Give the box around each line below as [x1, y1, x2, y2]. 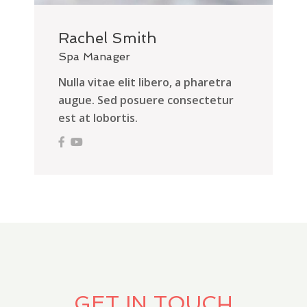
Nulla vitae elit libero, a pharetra [58, 75, 232, 90]
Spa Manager [58, 50, 130, 64]
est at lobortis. [58, 110, 138, 126]
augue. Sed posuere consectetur [58, 93, 234, 108]
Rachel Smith [58, 29, 157, 47]
